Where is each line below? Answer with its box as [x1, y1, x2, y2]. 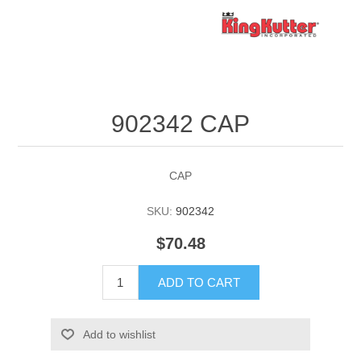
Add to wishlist [82, 328, 156, 342]
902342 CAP [111, 110, 250, 138]
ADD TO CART [157, 276, 240, 290]
